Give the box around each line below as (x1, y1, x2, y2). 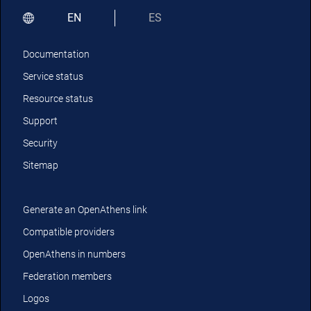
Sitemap (23, 160, 58, 171)
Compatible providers (23, 226, 115, 237)
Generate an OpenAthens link (23, 204, 147, 215)
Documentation (23, 49, 90, 60)
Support (23, 115, 58, 126)
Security (23, 137, 58, 149)
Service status (23, 71, 83, 82)
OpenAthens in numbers (23, 249, 126, 260)
